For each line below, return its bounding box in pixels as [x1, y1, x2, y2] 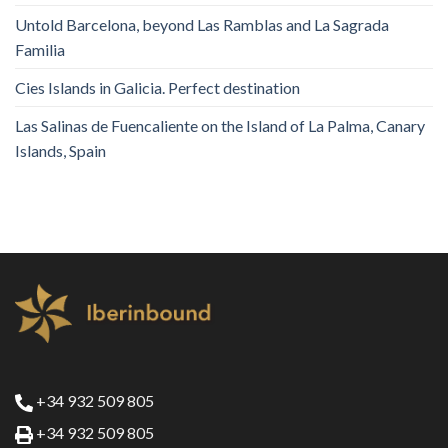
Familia [15, 39, 65, 59]
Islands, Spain [15, 140, 106, 160]
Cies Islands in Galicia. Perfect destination [15, 77, 300, 97]
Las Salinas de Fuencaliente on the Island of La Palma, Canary [15, 115, 425, 135]
